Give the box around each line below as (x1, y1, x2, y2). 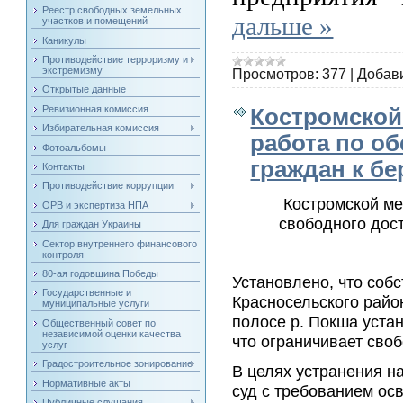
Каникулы (42, 34, 87, 46)
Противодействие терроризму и (42, 54, 189, 66)
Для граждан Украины (42, 219, 142, 230)
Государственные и (42, 287, 132, 299)
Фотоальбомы (42, 141, 107, 153)
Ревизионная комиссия (42, 103, 149, 114)
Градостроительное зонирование (42, 358, 193, 370)
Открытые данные (42, 84, 127, 95)
